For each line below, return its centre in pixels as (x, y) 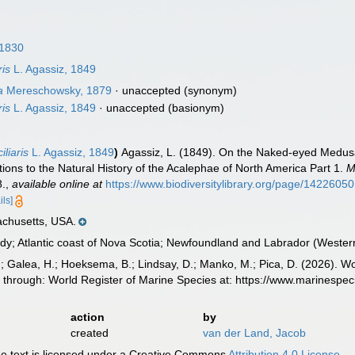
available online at (57, 184)
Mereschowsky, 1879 (58, 90)
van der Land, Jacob (254, 333)
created (89, 333)
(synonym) (209, 90)
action (87, 317)
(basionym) (195, 108)
